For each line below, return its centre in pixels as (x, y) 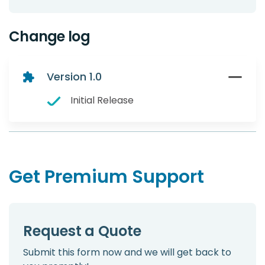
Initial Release (102, 101)
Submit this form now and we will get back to (127, 253)
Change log (49, 37)
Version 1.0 (74, 77)
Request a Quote (82, 231)
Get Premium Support (106, 177)
